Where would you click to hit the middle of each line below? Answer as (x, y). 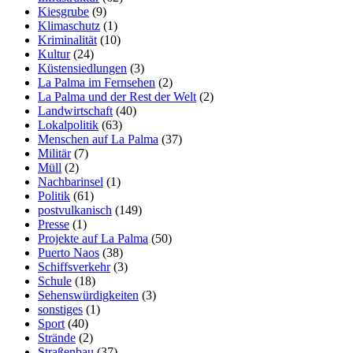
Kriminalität (67, 39)
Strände (57, 337)
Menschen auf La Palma (98, 139)
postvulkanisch (75, 210)
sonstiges (60, 309)
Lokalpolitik (68, 124)
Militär (54, 153)
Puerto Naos (69, 252)
